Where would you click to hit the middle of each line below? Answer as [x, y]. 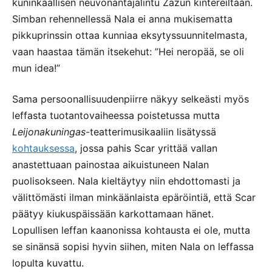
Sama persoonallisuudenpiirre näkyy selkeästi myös [131, 99]
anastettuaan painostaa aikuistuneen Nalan [110, 164]
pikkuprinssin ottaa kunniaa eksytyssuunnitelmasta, [130, 35]
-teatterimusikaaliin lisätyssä [151, 131]
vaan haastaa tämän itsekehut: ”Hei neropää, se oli [128, 51]
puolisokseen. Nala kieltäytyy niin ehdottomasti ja [126, 181]
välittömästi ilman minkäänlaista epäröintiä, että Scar [134, 197]
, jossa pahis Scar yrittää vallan [146, 148]
